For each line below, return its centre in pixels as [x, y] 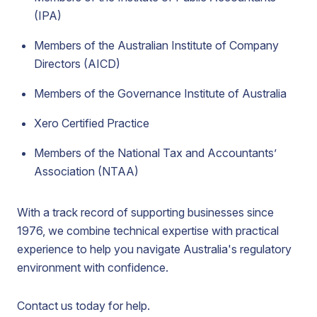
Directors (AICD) [77, 64]
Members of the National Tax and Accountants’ [155, 153]
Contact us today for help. [83, 306]
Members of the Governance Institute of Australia [160, 93]
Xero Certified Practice [92, 123]
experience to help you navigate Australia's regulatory [154, 249]
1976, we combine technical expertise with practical [148, 231]
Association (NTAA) [86, 171]
